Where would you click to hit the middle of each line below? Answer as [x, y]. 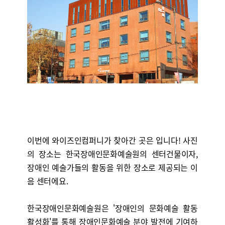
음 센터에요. [48, 181]
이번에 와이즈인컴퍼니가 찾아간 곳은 [91, 140]
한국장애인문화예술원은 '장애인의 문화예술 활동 [112, 208]
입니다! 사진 [177, 140]
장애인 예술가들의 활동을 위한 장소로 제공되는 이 [112, 167]
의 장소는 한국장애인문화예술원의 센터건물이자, [112, 154]
